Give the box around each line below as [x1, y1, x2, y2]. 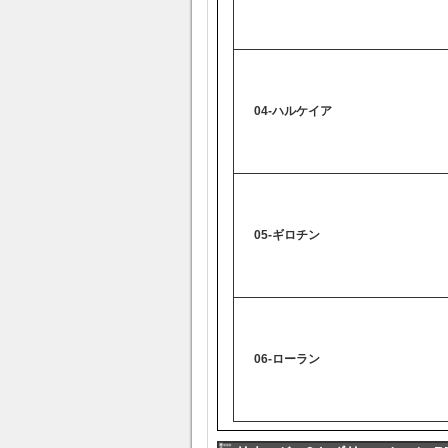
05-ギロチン [253, 228, 320, 242]
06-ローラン [253, 352, 320, 366]
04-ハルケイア [253, 104, 332, 118]
